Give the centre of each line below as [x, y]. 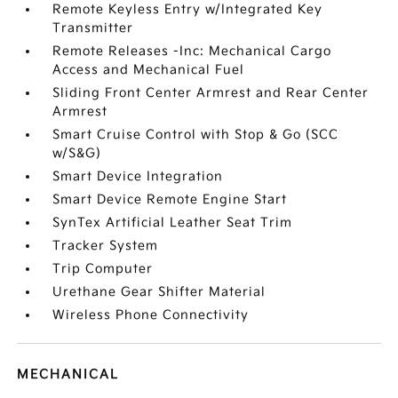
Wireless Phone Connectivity [151, 315]
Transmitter [93, 28]
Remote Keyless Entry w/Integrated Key [188, 9]
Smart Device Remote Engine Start [170, 199]
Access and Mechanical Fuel [149, 70]
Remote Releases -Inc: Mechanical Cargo [192, 51]
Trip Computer [103, 269]
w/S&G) [77, 153]
